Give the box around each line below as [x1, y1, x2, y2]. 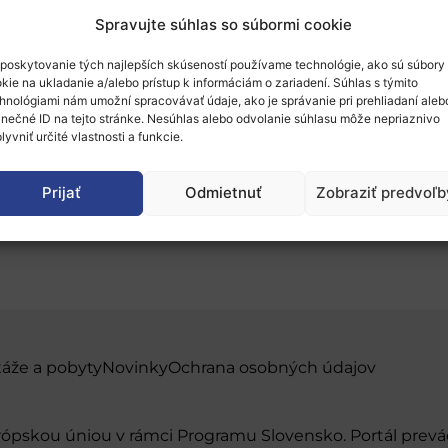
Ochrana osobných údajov [168, 358, 376, 377]
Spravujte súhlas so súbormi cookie [95, 14, 353, 34]
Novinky [102, 358, 168, 377]
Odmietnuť [185, 183, 263, 202]
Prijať [42, 183, 82, 202]
